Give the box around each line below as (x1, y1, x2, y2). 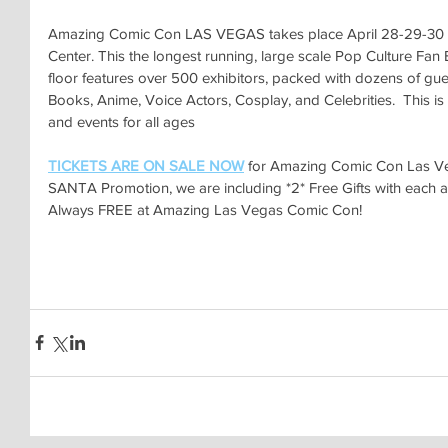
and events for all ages (48, 112, 195, 130)
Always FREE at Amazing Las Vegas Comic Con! (48, 200, 362, 218)
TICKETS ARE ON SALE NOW (48, 156, 244, 174)
